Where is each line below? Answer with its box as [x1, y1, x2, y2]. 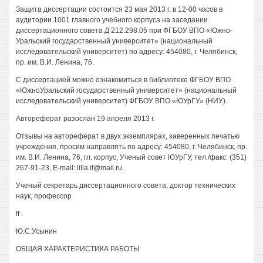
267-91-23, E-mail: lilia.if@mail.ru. [16, 164, 124, 172]
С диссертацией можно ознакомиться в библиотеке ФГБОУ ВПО [16, 76, 231, 84]
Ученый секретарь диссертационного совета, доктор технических [16, 181, 235, 190]
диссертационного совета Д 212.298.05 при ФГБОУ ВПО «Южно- [16, 26, 232, 35]
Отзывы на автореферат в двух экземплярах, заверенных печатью [16, 132, 240, 140]
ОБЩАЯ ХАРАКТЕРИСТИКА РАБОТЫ [16, 245, 140, 253]
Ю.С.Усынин [16, 227, 57, 235]
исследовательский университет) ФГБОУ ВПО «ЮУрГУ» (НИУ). [16, 97, 227, 105]
